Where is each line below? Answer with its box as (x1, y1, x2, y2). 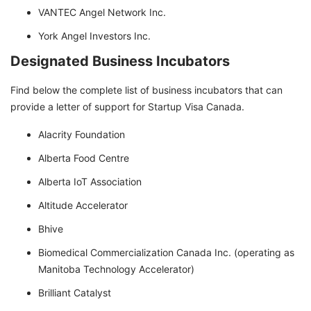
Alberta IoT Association (38, 176, 142, 188)
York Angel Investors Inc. (38, 30, 151, 42)
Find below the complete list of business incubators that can (10, 84, 283, 96)
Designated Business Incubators (10, 53, 230, 70)
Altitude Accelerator (38, 199, 128, 212)
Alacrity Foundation (38, 128, 125, 141)
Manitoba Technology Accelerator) (38, 263, 194, 276)
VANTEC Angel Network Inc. (38, 6, 166, 19)
